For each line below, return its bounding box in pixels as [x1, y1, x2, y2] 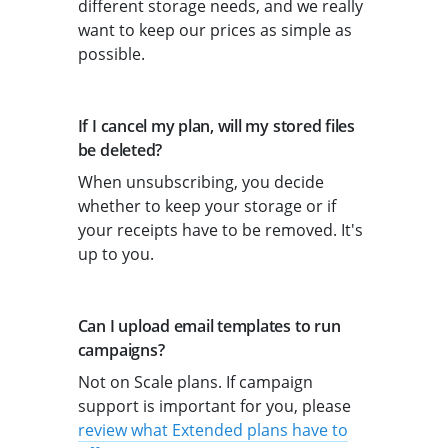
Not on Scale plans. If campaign [77, 371, 313, 394]
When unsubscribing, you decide [77, 171, 324, 194]
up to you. [77, 243, 154, 266]
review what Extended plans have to [77, 419, 348, 442]
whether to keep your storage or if [77, 195, 336, 218]
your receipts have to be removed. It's [77, 219, 363, 242]
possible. [77, 43, 145, 66]
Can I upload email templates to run [77, 315, 341, 338]
